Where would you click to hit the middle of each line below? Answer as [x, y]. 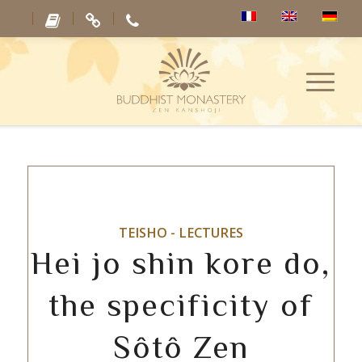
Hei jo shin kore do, [181, 263]
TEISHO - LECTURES [181, 233]
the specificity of [181, 305]
